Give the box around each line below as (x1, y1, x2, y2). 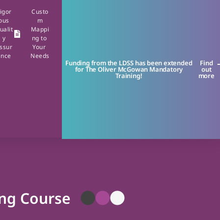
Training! (115, 71, 142, 80)
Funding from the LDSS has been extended (65, 58, 192, 67)
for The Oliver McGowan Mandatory (75, 65, 183, 74)
